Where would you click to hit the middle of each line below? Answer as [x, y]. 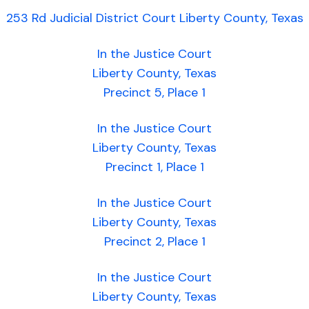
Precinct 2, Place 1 [154, 241]
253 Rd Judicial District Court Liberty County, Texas [154, 18]
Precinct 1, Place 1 [154, 167]
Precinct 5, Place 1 [154, 92]
